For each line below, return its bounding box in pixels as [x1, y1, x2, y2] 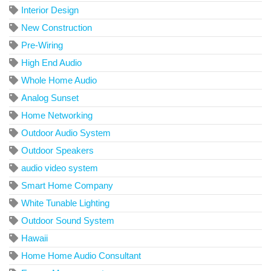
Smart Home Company [21, 180, 113, 191]
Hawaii [21, 233, 48, 244]
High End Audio [21, 57, 82, 68]
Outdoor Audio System [21, 128, 111, 139]
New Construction [21, 22, 92, 33]
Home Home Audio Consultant [21, 250, 141, 261]
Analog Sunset [21, 93, 79, 103]
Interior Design [21, 5, 79, 16]
